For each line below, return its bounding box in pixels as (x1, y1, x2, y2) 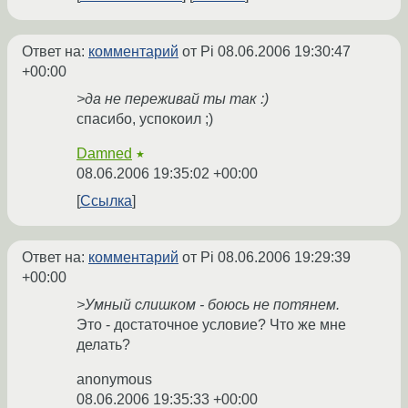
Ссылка (80, 193, 132, 209)
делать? (76, 337, 130, 353)
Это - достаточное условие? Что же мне (76, 317, 346, 333)
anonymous (76, 372, 152, 388)
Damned (76, 146, 132, 162)
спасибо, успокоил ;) (76, 111, 213, 127)
